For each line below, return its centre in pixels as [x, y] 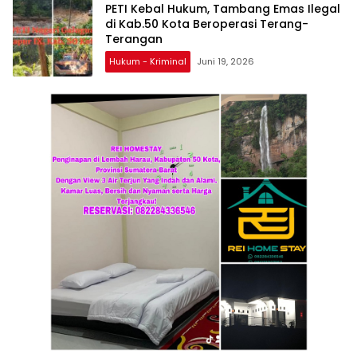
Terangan [134, 39]
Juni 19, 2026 [226, 61]
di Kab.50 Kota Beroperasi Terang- [207, 24]
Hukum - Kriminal [148, 61]
